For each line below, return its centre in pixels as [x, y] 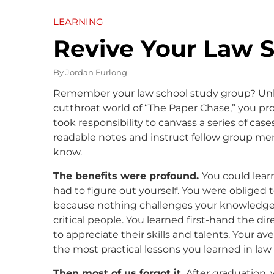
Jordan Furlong [96, 72]
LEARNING [78, 21]
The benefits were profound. [128, 176]
